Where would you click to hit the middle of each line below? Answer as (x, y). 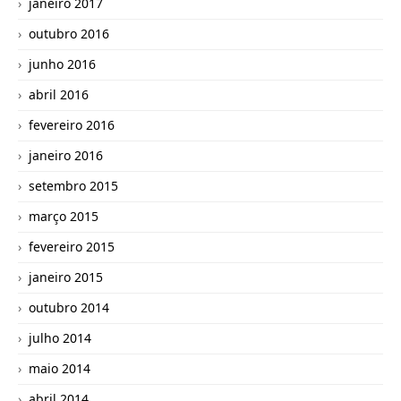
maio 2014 (60, 368)
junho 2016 (62, 64)
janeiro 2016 (66, 155)
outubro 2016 (69, 33)
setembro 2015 (73, 185)
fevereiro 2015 (72, 246)
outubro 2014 (69, 307)
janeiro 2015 (66, 277)
